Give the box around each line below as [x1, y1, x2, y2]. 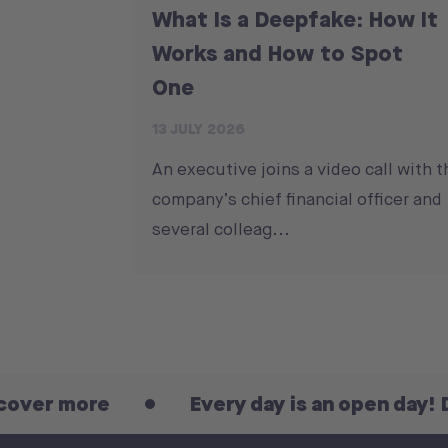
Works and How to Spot [152, 36, 403, 68]
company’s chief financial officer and [152, 187, 442, 210]
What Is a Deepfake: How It [152, 2, 438, 34]
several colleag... [152, 217, 290, 240]
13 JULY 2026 [152, 118, 245, 139]
